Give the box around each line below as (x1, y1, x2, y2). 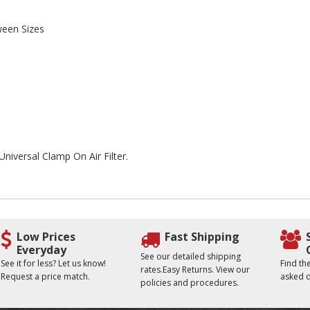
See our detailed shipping (140, 250, 241, 262)
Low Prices (16, 229, 75, 244)
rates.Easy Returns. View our (140, 264, 250, 275)
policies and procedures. (140, 277, 239, 289)
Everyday (16, 242, 66, 257)
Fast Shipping (164, 229, 239, 244)
